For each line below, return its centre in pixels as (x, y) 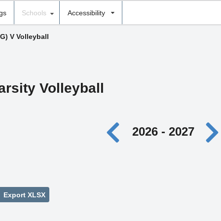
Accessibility (86, 13)
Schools (34, 13)
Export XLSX (23, 195)
